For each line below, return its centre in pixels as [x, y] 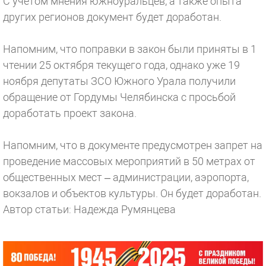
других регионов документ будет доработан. [112, 17]
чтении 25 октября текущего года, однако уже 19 [121, 65]
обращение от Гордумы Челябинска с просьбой [119, 97]
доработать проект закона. [70, 113]
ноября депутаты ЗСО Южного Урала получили [119, 81]
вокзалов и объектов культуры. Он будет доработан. [132, 193]
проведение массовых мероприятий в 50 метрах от [129, 161]
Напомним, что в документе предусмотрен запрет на [133, 145]
